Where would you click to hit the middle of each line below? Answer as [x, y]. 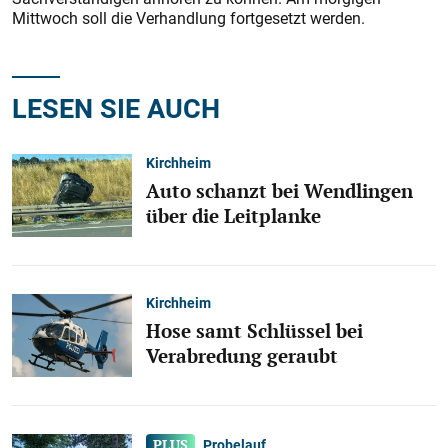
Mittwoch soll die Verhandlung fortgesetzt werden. [188, 18]
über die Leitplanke [233, 215]
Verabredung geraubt [242, 355]
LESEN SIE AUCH [116, 107]
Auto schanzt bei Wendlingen [279, 190]
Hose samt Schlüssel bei [254, 330]
